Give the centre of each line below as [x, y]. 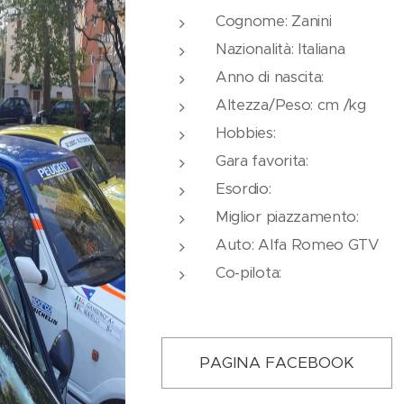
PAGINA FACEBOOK [277, 362]
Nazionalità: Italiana [280, 49]
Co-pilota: [248, 272]
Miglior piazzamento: [287, 216]
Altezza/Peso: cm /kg [291, 105]
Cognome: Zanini [274, 21]
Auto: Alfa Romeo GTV [298, 244]
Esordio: [243, 188]
